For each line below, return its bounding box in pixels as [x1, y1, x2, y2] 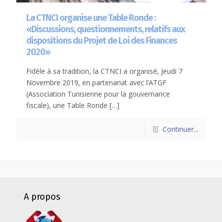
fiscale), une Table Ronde [26, 100, 108, 110]
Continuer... [163, 124, 198, 134]
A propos [24, 191, 60, 202]
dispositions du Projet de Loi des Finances [26, 35, 177, 46]
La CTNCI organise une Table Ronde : [26, 12, 156, 23]
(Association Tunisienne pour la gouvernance [26, 89, 170, 99]
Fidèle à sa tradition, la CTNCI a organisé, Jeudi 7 [26, 66, 182, 76]
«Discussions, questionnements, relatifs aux [26, 23, 185, 35]
